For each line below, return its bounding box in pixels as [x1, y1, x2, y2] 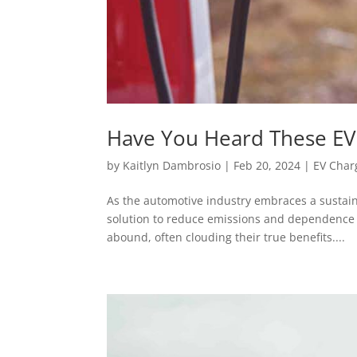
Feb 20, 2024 [233, 158, 301, 174]
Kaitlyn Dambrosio [123, 158, 222, 174]
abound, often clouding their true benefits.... [107, 229, 346, 245]
